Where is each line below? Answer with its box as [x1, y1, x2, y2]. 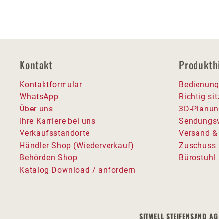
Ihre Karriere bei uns [20, 116, 96, 126]
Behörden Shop [20, 153, 78, 162]
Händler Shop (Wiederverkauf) [20, 141, 134, 150]
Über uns [20, 104, 53, 113]
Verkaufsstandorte [20, 129, 90, 138]
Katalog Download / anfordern [20, 165, 136, 175]
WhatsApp [20, 92, 59, 101]
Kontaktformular [20, 80, 82, 89]
